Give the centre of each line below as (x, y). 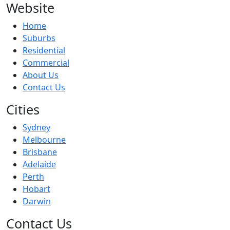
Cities (23, 109)
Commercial (46, 62)
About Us (41, 75)
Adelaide (39, 164)
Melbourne (44, 139)
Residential (44, 50)
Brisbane (40, 152)
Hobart (36, 189)
